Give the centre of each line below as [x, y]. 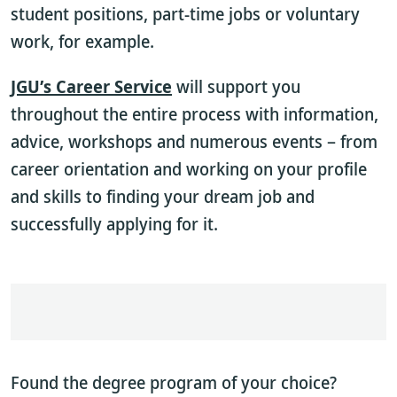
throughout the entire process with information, [195, 114]
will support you [236, 86]
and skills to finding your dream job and [163, 196]
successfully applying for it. [114, 224]
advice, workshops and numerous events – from [194, 141]
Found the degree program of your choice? [174, 382]
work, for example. [82, 41]
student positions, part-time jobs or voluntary [185, 14]
